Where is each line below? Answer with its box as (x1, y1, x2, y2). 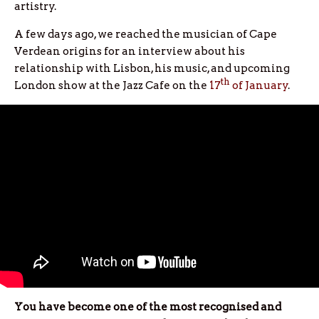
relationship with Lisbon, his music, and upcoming (14, 62, 290, 75)
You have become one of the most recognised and (14, 300, 281, 314)
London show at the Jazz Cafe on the (14, 79, 209, 92)
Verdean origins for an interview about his (14, 45, 245, 58)
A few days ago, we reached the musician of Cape (14, 28, 277, 41)
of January (230, 79, 288, 92)
